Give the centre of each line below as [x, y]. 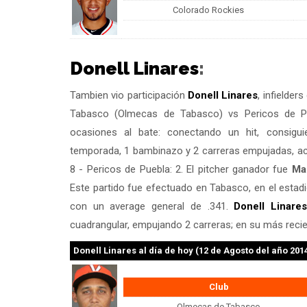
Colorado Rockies [208, 10]
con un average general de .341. [152, 206]
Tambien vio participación [129, 95]
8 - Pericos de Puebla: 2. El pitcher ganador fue [181, 169]
